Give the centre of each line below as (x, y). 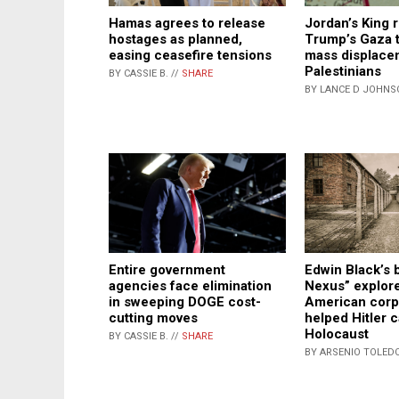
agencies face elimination (190, 286)
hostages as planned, (175, 40)
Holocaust (337, 334)
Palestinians (343, 72)
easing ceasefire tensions (190, 56)
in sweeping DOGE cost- (185, 302)
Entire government (167, 270)
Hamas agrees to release (187, 24)
